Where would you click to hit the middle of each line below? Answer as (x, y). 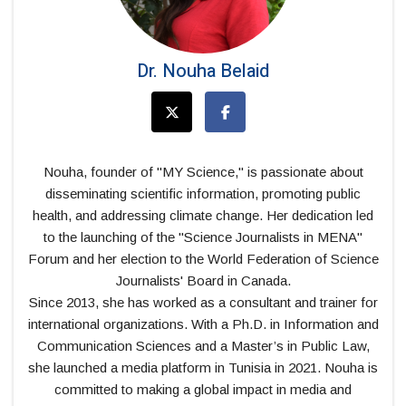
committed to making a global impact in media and (203, 389)
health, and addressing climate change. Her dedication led (203, 215)
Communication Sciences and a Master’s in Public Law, (203, 345)
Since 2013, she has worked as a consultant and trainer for (203, 302)
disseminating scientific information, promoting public (203, 193)
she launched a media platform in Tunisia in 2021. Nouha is (203, 367)
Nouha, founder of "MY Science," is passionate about (203, 171)
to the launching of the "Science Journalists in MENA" (203, 237)
